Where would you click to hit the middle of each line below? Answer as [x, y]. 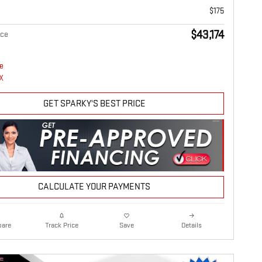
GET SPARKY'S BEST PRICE [94, 104]
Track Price [62, 225]
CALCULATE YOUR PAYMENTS [94, 187]
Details [192, 225]
